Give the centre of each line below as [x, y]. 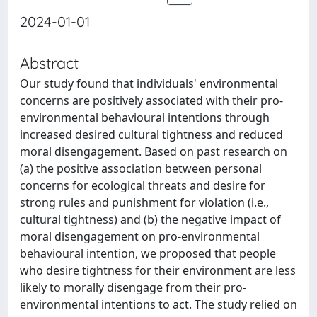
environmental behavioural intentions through [145, 117]
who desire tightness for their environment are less [158, 270]
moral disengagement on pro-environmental [140, 236]
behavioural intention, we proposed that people [148, 253]
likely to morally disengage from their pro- [133, 287]
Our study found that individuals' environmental [149, 83]
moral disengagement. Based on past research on [154, 151]
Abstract [49, 63]
